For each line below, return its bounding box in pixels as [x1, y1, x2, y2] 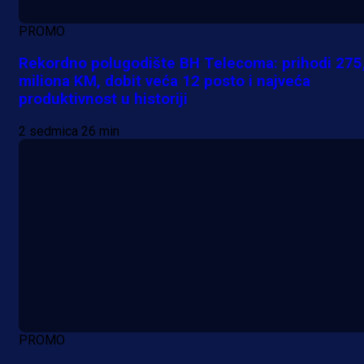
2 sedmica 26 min [19, 123, 119, 139]
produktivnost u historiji [19, 90, 188, 109]
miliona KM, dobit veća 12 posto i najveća [19, 72, 310, 91]
